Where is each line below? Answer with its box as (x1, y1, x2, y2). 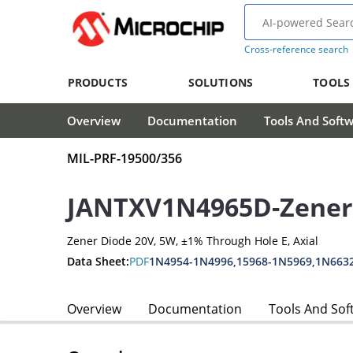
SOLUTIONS (188, 75, 253, 90)
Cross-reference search (243, 43, 348, 56)
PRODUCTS (67, 75, 128, 90)
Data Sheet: (67, 253, 129, 269)
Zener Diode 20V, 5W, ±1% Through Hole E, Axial (67, 233, 318, 249)
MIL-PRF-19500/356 (67, 150, 182, 168)
